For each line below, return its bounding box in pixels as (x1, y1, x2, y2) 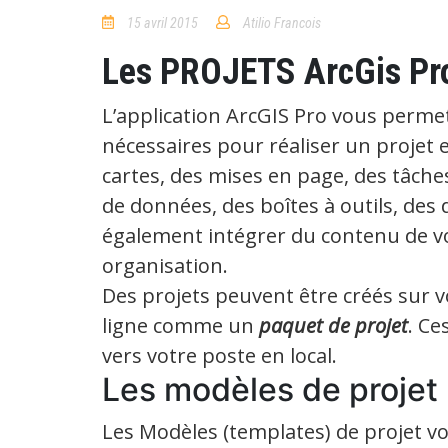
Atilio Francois (243, 14, 322, 31)
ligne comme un (102, 311, 259, 339)
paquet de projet (259, 311, 408, 339)
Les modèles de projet (102, 369, 438, 409)
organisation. (102, 251, 228, 279)
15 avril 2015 (127, 14, 199, 31)
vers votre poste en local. (102, 341, 337, 369)
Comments (336, 37, 395, 54)
